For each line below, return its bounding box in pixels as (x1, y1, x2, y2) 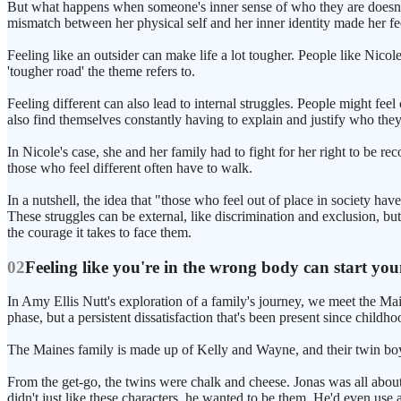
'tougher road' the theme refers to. (7, 64, 195, 80)
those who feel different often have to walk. (7, 160, 252, 176)
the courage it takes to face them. (7, 225, 192, 241)
